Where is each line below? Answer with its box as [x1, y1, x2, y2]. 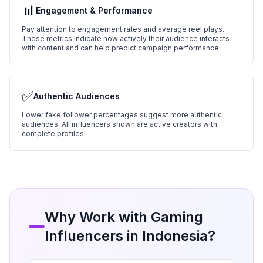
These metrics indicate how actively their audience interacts [22, 34, 230, 43]
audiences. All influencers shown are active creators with [22, 120, 217, 129]
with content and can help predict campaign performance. [22, 43, 221, 52]
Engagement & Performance [36, 5, 153, 15]
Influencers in [45, 227, 143, 244]
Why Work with [45, 208, 151, 225]
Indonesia [142, 227, 208, 244]
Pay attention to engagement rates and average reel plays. [22, 25, 224, 33]
